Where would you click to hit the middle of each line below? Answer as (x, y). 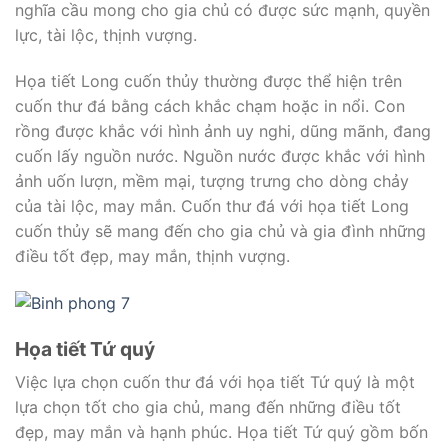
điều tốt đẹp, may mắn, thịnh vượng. (152, 256)
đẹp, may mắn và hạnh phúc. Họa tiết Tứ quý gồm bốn (221, 432)
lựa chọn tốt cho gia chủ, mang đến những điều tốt (208, 407)
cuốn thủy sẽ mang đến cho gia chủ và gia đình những (220, 231)
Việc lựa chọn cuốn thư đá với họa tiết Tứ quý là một (215, 382)
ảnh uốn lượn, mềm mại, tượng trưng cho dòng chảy (212, 181)
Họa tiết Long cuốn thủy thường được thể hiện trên (208, 81)
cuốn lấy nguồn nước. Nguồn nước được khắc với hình (220, 156)
